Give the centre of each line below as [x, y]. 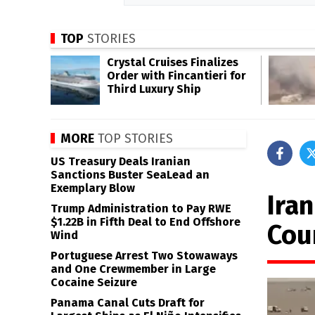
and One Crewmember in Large [133, 269]
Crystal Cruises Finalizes [173, 62]
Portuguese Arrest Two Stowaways [144, 256]
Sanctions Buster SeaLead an [130, 175]
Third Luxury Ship [154, 89]
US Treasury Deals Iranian [121, 161]
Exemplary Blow [93, 188]
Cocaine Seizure [94, 282]
